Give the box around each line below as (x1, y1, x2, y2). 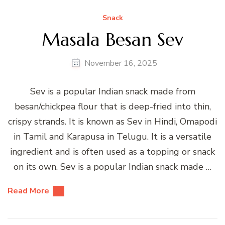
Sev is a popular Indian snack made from (30, 85, 195, 97)
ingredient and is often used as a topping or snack (10, 145, 215, 158)
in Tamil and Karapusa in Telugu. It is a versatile (14, 130, 211, 143)
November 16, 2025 (84, 57, 157, 69)
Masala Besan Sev (42, 28, 183, 51)
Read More (8, 185, 49, 196)
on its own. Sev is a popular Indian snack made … (14, 160, 211, 173)
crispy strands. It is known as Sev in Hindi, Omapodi (8, 115, 217, 128)
